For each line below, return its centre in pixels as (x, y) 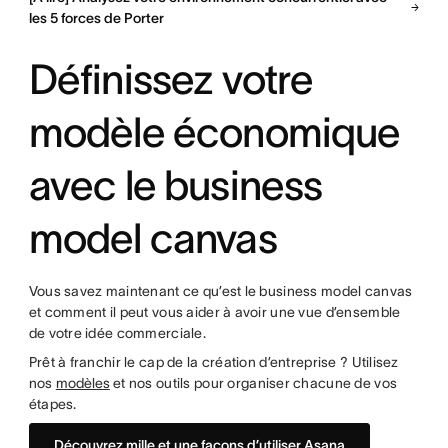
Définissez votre (171, 78)
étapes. (52, 403)
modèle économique (214, 131)
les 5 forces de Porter (96, 17)
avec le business (175, 184)
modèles (82, 382)
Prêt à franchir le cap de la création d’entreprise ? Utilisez (213, 361)
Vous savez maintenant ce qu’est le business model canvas (220, 290)
